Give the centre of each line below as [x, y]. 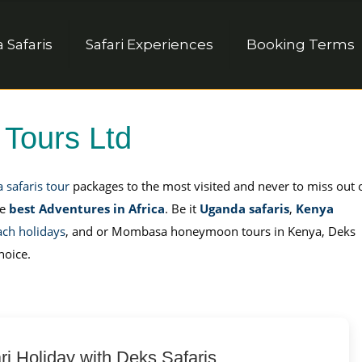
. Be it [182, 208]
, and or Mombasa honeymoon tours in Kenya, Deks [210, 231]
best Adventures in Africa [86, 208]
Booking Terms [301, 44]
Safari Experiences [149, 44]
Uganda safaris [244, 208]
